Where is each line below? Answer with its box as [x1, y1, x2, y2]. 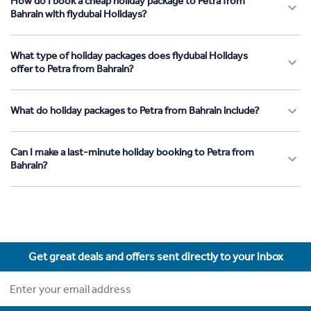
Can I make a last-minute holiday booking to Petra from [10, 146, 254, 159]
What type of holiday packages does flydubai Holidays [10, 49, 248, 62]
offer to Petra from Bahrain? [10, 62, 134, 76]
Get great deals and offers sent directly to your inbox [28, 250, 283, 264]
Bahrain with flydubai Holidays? [10, 8, 147, 21]
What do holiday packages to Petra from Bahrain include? [10, 104, 260, 117]
